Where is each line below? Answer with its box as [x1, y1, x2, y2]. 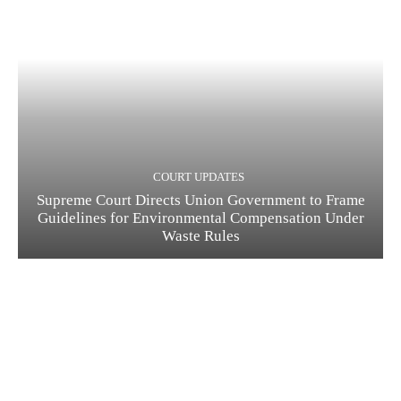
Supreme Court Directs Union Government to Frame [36, 192, 365, 209]
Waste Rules [161, 227, 240, 245]
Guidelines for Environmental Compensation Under [37, 209, 364, 227]
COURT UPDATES [152, 170, 244, 184]
